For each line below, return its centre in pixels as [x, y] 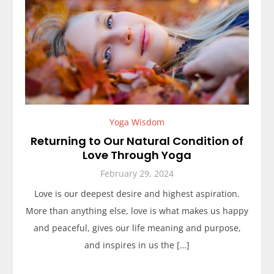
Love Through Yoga [137, 155]
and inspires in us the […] [137, 245]
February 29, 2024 [137, 173]
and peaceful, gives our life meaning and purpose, [137, 228]
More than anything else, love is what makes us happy [137, 210]
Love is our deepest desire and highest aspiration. [137, 193]
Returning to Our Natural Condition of [137, 141]
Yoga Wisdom [137, 122]
